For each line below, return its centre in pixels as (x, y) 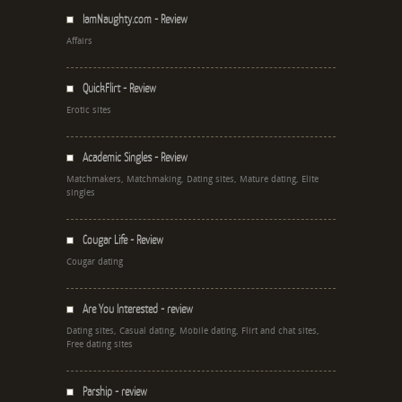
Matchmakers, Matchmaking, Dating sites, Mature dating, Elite (192, 180)
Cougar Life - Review (123, 240)
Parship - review (115, 392)
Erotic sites (89, 111)
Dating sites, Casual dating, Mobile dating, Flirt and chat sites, (193, 332)
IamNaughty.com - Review (135, 19)
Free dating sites (100, 345)
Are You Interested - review (138, 309)
